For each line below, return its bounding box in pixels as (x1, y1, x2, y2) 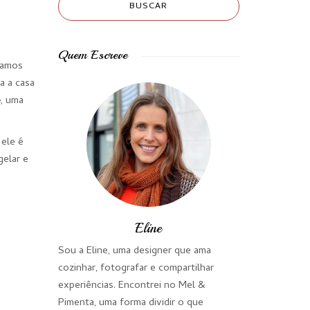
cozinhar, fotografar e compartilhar (57, 260, 214, 277)
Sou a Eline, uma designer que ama (57, 243, 211, 259)
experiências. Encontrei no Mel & (57, 277, 206, 294)
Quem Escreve (57, 47, 127, 62)
